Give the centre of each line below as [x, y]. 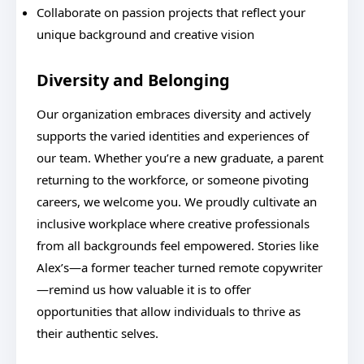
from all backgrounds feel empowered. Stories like [178, 245]
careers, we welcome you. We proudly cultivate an [177, 201]
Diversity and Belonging [133, 80]
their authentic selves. [97, 333]
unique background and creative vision [145, 34]
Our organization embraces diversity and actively [174, 114]
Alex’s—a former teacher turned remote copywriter [180, 267]
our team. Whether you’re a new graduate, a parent [180, 158]
